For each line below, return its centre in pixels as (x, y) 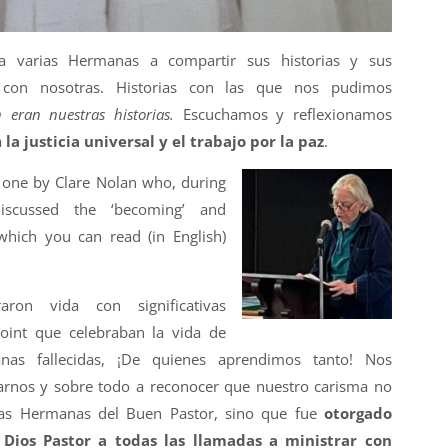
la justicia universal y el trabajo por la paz (164, 140)
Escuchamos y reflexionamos (282, 113)
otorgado (357, 412)
